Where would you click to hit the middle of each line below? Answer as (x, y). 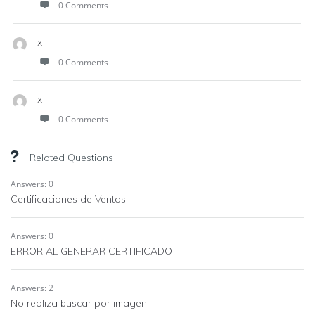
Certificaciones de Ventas (68, 199)
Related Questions (71, 157)
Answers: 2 (32, 288)
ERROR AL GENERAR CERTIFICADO (91, 251)
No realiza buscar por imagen (79, 303)
